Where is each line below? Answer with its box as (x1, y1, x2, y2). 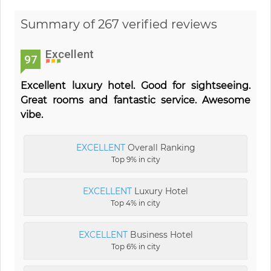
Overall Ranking (125, 142, 195, 153)
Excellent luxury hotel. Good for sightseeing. (21, 79, 250, 91)
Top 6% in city (111, 241, 160, 251)
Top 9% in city (111, 154, 160, 164)
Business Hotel (127, 229, 193, 240)
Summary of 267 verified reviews (21, 16, 217, 31)
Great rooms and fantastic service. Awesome (21, 94, 250, 106)
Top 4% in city (111, 198, 160, 207)
